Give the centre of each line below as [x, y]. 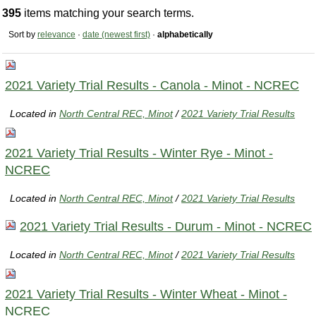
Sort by [22, 35]
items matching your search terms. [108, 13]
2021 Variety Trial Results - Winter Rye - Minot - [139, 153]
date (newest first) [116, 35]
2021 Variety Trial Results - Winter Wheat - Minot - [146, 294]
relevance [56, 35]
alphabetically [185, 35]
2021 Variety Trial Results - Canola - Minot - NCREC [152, 85]
